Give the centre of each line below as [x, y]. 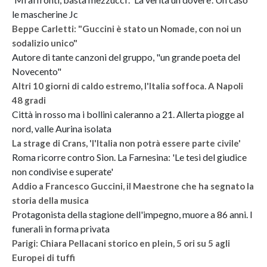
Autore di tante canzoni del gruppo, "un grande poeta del [126, 57]
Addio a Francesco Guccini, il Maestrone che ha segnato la [133, 186]
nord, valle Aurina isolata [62, 128]
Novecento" [37, 71]
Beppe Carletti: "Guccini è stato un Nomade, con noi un [127, 28]
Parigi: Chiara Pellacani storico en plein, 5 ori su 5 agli [121, 243]
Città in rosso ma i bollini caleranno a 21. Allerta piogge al [128, 114]
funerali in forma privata [61, 228]
